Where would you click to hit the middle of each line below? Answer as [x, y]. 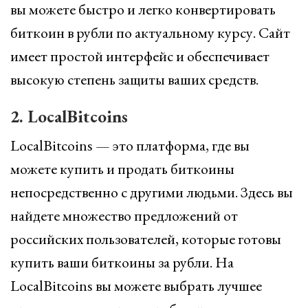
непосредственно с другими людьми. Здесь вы [152, 192]
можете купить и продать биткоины [122, 169]
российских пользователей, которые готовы [146, 239]
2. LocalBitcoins [69, 116]
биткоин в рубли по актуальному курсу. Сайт [150, 33]
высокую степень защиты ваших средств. [134, 79]
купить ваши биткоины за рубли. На [122, 262]
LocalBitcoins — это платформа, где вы [130, 145]
